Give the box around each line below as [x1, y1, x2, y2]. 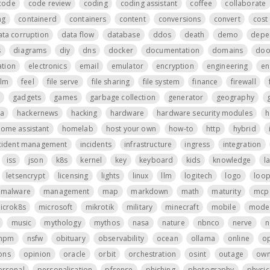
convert [213, 13, 240, 24]
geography [216, 92, 254, 102]
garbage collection [90, 92, 155, 102]
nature [162, 217, 185, 228]
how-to [169, 123, 193, 134]
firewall [230, 76, 256, 87]
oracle [63, 248, 86, 259]
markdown [131, 186, 169, 196]
